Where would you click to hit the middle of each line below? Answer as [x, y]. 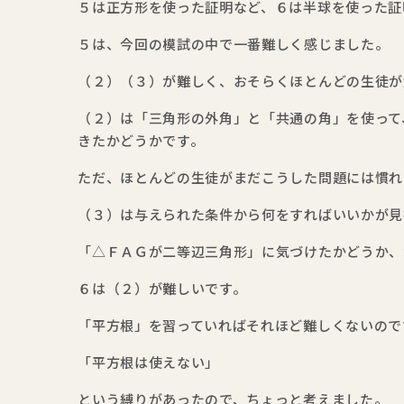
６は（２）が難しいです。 [162, 289]
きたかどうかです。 [141, 141]
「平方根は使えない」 [149, 363]
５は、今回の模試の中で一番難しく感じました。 [234, 45]
